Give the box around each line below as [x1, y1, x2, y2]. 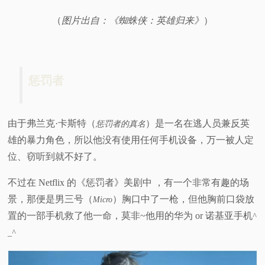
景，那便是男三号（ [8, 193, 93, 204]
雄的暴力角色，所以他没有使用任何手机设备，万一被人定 [8, 134, 254, 145]
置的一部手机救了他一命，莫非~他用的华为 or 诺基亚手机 [8, 210, 253, 221]
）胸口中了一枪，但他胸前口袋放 [112, 193, 255, 204]
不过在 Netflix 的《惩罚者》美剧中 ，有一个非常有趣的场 [8, 177, 250, 188]
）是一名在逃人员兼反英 [146, 118, 250, 128]
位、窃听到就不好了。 [8, 151, 103, 161]
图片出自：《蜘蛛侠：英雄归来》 [62, 15, 203, 25]
